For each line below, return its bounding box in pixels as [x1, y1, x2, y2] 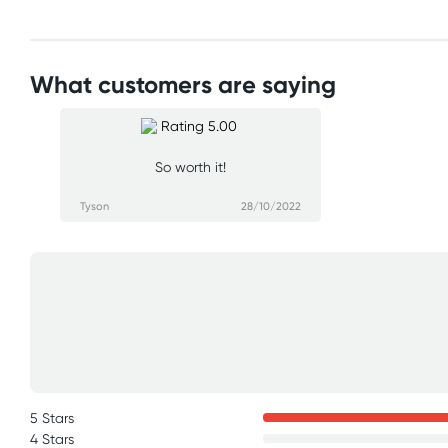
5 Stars [30, 410, 74, 426]
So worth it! [155, 159, 226, 175]
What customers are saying [30, 70, 336, 99]
